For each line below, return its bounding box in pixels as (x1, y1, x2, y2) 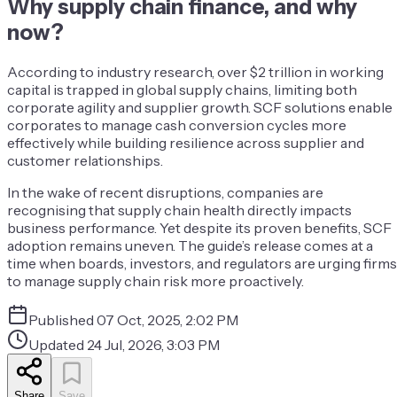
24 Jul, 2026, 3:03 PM (87, 336, 220, 354)
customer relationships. (7, 152, 163, 170)
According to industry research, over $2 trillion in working (7, 63, 384, 82)
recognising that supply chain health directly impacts (7, 201, 352, 220)
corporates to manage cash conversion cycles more (7, 116, 346, 135)
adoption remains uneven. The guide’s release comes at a (7, 237, 373, 255)
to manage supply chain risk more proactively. (7, 272, 304, 291)
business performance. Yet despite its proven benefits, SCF (7, 219, 392, 237)
